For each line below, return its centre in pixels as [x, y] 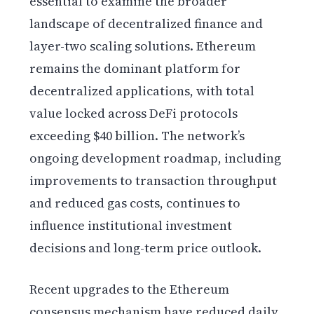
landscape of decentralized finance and [146, 23]
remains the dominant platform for [135, 68]
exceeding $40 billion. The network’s [137, 135]
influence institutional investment [131, 225]
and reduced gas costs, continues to [135, 203]
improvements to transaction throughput [153, 180]
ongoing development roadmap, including [156, 158]
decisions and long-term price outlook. [146, 247]
